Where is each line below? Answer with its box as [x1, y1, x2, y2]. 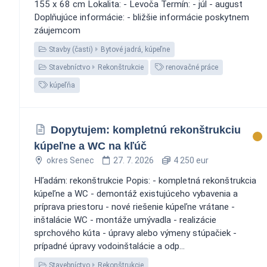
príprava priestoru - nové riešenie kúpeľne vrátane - [34, 201, 235, 212]
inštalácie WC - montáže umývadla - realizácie [34, 214, 216, 225]
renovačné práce [164, 63, 218, 72]
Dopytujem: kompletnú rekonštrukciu [50, 123, 241, 136]
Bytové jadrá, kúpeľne [101, 45, 170, 54]
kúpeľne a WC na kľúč [34, 139, 147, 152]
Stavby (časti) [47, 45, 93, 54]
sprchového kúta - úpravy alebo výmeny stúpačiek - [34, 227, 237, 238]
